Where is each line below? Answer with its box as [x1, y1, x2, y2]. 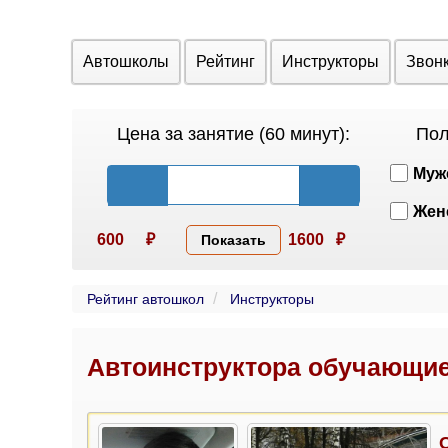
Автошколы [83, 53, 169, 70]
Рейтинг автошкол [87, 291, 204, 307]
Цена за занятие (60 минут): [116, 124, 350, 144]
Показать [200, 232, 266, 248]
